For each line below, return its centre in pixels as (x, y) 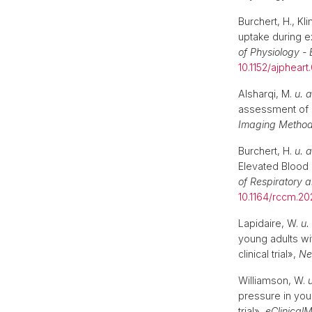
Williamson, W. (273, 280)
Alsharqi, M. (266, 94)
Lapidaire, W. (270, 223)
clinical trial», (268, 254)
